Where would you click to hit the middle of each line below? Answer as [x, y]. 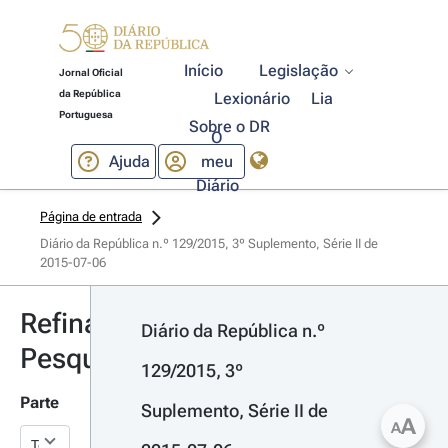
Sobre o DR [229, 126]
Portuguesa [85, 114]
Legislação [299, 70]
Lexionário [252, 98]
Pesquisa [77, 358]
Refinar [65, 323]
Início [204, 70]
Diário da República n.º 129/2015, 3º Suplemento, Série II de [209, 243]
